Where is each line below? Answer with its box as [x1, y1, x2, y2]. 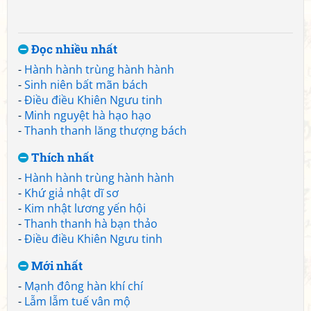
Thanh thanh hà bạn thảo [24, 216, 158, 231]
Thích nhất [28, 149, 94, 165]
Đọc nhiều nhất [28, 41, 117, 57]
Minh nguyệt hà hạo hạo [24, 108, 151, 123]
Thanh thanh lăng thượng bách [24, 123, 187, 138]
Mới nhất [28, 258, 83, 274]
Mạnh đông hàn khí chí [24, 278, 143, 294]
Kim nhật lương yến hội [24, 201, 146, 216]
